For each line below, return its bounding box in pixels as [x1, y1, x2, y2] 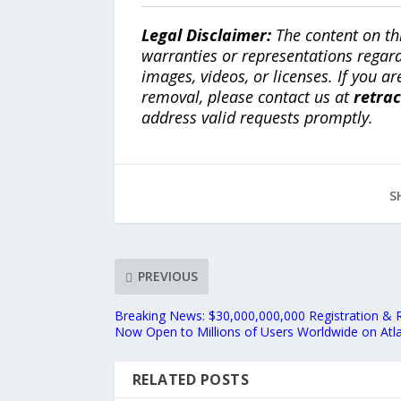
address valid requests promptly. [141, 106, 373, 128]
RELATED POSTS [132, 369, 250, 389]
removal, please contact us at [141, 85, 354, 107]
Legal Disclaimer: [141, 23, 271, 46]
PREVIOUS [137, 268, 198, 286]
